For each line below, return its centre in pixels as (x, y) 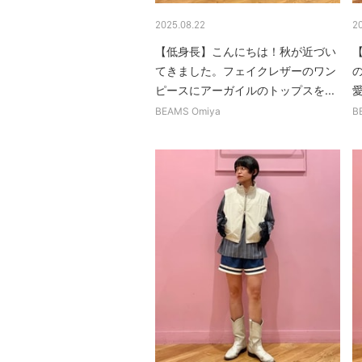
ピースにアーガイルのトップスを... (245, 90)
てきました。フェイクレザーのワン (246, 70)
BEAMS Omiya (188, 111)
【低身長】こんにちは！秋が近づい (246, 51)
